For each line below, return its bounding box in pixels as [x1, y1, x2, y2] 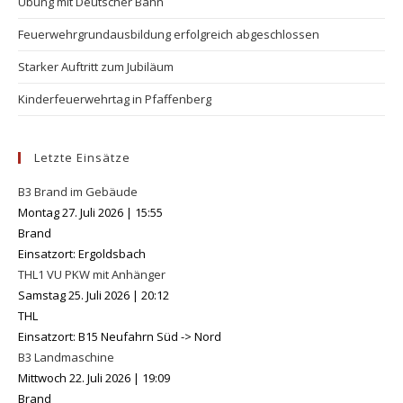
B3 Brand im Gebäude [18, 184, 138, 201]
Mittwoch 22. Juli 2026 [18, 370, 130, 387]
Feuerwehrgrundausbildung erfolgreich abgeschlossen [18, 26, 319, 43]
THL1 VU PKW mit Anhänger [18, 266, 166, 283]
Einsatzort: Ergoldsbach [18, 246, 146, 263]
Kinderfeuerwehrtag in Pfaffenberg [18, 91, 211, 108]
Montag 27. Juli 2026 [18, 204, 123, 221]
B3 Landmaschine [18, 349, 114, 366]
